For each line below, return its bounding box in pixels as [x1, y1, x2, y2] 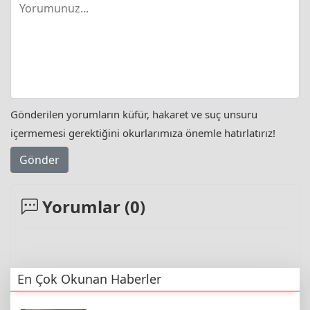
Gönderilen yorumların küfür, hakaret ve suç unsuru [10, 107, 257, 122]
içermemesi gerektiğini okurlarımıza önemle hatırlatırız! [10, 126, 275, 140]
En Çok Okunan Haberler [17, 270, 161, 287]
